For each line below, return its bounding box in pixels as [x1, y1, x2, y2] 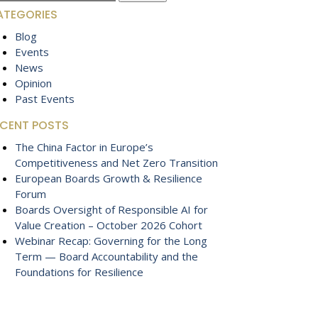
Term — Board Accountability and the [15, 249, 198, 263]
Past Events [15, 92, 75, 106]
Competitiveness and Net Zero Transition [15, 155, 218, 170]
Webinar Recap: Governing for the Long [15, 234, 207, 248]
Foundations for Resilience [15, 265, 143, 279]
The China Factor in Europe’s [15, 140, 153, 154]
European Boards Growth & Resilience [15, 171, 202, 185]
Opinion [15, 76, 52, 90]
